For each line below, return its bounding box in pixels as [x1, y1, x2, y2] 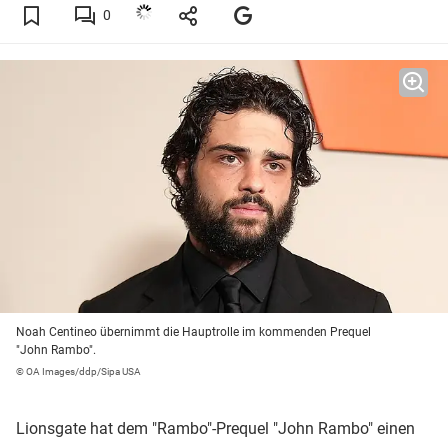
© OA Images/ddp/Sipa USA [16, 366, 141, 378]
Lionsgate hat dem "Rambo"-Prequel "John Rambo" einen [16, 419, 415, 439]
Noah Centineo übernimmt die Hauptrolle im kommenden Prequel [16, 325, 371, 340]
